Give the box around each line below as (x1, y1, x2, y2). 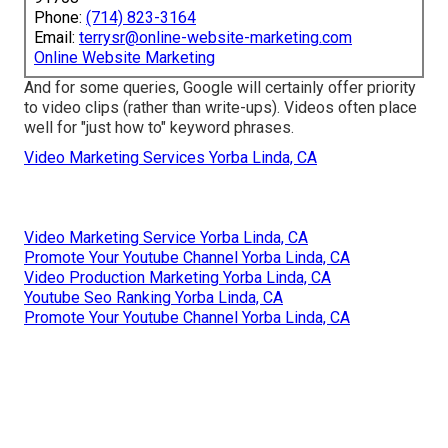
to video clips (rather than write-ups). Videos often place (24, 97, 417, 117)
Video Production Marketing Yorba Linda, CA (24, 267, 331, 287)
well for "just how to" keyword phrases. (24, 117, 294, 137)
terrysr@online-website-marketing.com (79, 27, 352, 47)
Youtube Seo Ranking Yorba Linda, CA (24, 287, 283, 307)
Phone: (34, 7, 86, 27)
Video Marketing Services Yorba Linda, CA (24, 147, 317, 167)
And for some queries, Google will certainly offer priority (24, 77, 416, 97)
